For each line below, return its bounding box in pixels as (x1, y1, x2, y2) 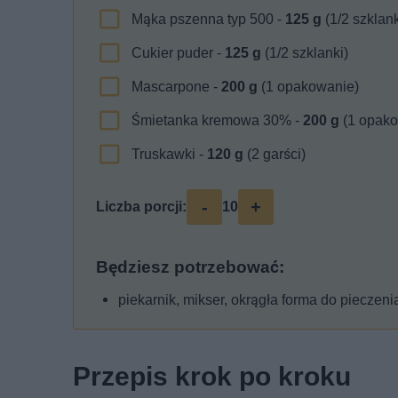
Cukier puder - (131, 44, 225, 62)
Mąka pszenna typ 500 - (131, 11, 285, 28)
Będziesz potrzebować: (96, 258, 284, 278)
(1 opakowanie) (258, 78, 359, 96)
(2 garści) (243, 146, 306, 163)
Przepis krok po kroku (73, 361, 351, 393)
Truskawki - (131, 146, 207, 163)
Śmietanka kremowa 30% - (131, 112, 303, 130)
